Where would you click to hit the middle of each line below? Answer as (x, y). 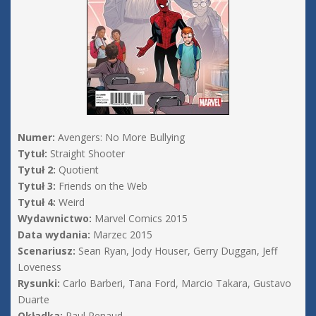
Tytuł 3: (37, 186)
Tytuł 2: (37, 170)
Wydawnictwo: (55, 219)
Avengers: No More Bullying (120, 138)
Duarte (34, 300)
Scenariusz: (47, 251)
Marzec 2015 (121, 235)
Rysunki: (39, 284)
